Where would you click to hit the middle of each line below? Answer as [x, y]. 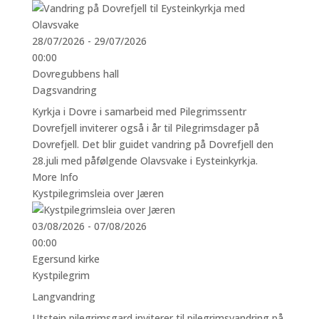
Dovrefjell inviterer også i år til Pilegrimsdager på [145, 127]
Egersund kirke [66, 258]
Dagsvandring [64, 90]
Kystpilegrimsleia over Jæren [98, 193]
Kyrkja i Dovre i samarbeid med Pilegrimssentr [139, 111]
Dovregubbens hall [75, 73]
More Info [55, 177]
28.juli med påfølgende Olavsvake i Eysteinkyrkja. [145, 160]
